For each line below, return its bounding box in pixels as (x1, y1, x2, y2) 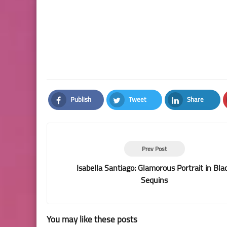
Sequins (141, 172, 168, 187)
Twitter (128, 108, 144, 118)
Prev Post (142, 143, 167, 155)
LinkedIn (186, 108, 204, 118)
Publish (70, 93, 91, 105)
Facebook (70, 108, 90, 118)
